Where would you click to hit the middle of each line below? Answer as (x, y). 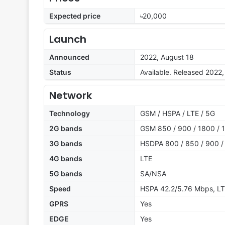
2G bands (66, 129)
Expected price (75, 16)
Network (71, 96)
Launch (68, 39)
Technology (70, 114)
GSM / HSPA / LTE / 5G (178, 114)
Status (60, 72)
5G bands (66, 174)
